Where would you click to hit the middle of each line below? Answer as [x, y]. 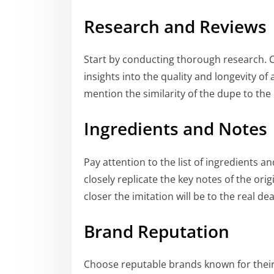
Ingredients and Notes [176, 129]
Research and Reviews [175, 26]
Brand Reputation [157, 231]
